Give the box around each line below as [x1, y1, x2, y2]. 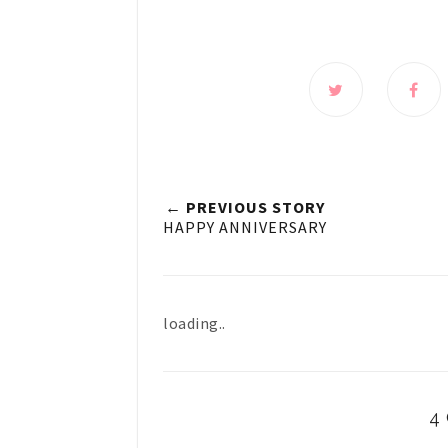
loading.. [163, 312, 226, 333]
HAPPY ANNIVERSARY [163, 216, 327, 237]
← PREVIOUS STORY [165, 196, 325, 217]
